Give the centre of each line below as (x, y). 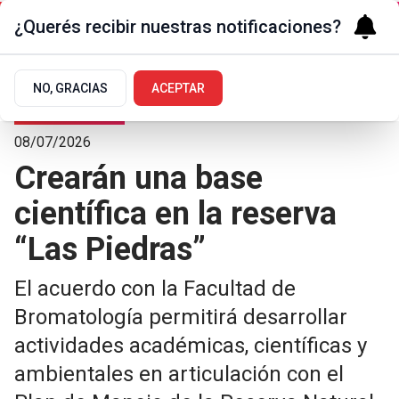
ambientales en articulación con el (179, 374)
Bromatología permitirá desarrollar (181, 317)
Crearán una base (138, 178)
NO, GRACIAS (70, 88)
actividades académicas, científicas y (191, 346)
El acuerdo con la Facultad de (155, 289)
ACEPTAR (178, 88)
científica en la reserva (175, 214)
